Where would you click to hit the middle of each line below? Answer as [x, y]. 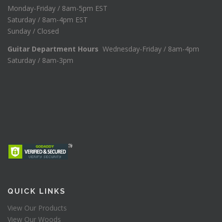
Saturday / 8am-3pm [40, 60]
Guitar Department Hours [55, 49]
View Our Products [37, 208]
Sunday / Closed [33, 31]
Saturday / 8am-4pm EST [48, 19]
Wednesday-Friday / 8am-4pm [154, 49]
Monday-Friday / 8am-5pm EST [57, 8]
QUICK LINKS [37, 192]
